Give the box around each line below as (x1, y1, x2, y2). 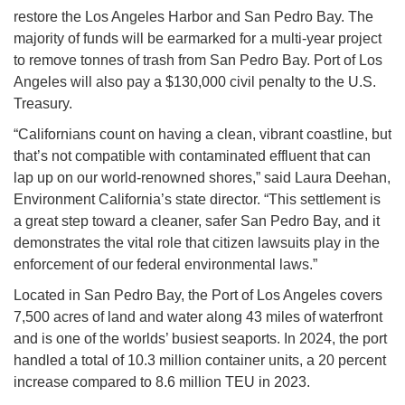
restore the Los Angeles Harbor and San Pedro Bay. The (14, 9, 373, 25)
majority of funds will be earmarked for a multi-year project (14, 31, 381, 47)
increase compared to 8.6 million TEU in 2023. (14, 374, 310, 391)
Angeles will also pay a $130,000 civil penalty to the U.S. (14, 74, 376, 90)
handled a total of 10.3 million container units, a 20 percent (14, 353, 386, 369)
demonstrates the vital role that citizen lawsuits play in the (14, 235, 380, 251)
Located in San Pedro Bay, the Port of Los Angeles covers (14, 287, 382, 304)
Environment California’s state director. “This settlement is (14, 192, 381, 208)
